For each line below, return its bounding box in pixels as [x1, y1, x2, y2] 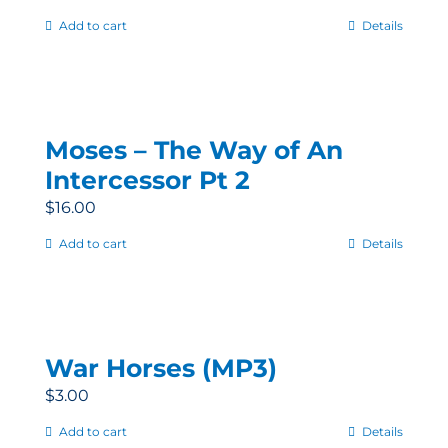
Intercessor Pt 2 [45, 165, 250, 196]
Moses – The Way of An [45, 135, 343, 166]
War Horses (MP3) [45, 353, 277, 384]
